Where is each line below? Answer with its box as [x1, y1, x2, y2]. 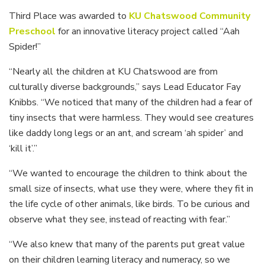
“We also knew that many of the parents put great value [9, 237, 245, 251]
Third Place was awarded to [9, 9, 127, 22]
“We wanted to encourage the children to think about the [9, 166, 247, 180]
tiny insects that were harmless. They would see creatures [9, 111, 254, 124]
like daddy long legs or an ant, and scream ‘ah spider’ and [9, 126, 245, 140]
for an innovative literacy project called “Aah [56, 24, 240, 38]
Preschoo [9, 24, 52, 38]
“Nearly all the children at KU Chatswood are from [9, 64, 218, 78]
